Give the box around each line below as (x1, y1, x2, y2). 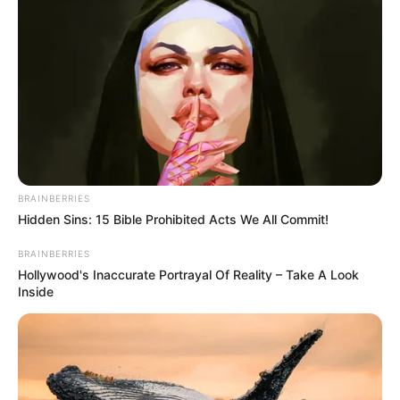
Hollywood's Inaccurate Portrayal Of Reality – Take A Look (18, 266, 359, 282)
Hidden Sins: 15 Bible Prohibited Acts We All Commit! (18, 211, 329, 227)
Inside (18, 283, 54, 299)
